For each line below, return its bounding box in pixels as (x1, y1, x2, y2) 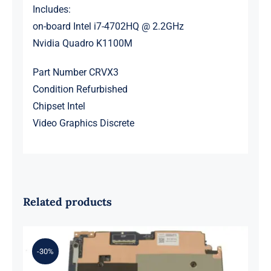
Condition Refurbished (32, 83, 128, 96)
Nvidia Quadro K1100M (32, 38, 132, 50)
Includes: (32, 4, 71, 16)
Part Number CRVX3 (32, 67, 119, 79)
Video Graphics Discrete (32, 117, 134, 129)
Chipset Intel (32, 100, 85, 113)
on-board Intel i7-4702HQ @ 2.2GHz (32, 21, 184, 33)
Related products (22, 195, 112, 209)
